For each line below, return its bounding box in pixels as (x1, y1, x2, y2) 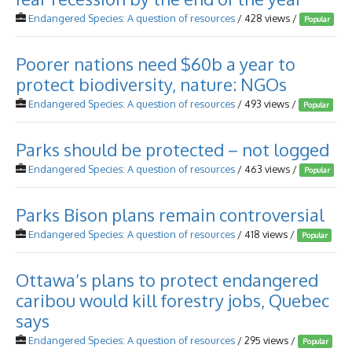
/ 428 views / (235, 12, 299, 24)
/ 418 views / (235, 228, 297, 240)
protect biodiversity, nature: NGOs (16, 73, 287, 95)
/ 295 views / (235, 334, 298, 346)
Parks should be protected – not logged (16, 138, 329, 160)
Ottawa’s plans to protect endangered (16, 269, 318, 291)
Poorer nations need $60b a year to (16, 53, 295, 75)
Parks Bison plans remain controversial (16, 203, 324, 225)
